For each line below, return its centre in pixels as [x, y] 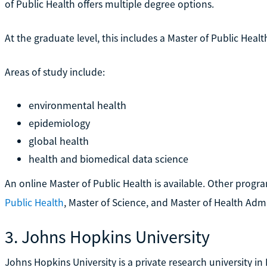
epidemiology [59, 123]
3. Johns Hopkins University [107, 236]
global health [58, 141]
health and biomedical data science [108, 159]
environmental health [77, 105]
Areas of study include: [55, 72]
